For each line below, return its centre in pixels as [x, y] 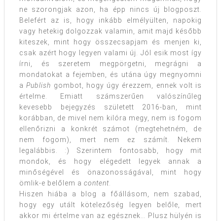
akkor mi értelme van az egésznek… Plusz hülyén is [110, 216]
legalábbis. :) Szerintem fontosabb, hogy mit [110, 151]
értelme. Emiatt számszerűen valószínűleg [110, 96]
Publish [39, 86]
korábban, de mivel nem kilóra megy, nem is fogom [110, 118]
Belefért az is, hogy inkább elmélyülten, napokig [110, 20]
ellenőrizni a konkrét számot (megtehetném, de [110, 129]
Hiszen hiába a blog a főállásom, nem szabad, [110, 194]
